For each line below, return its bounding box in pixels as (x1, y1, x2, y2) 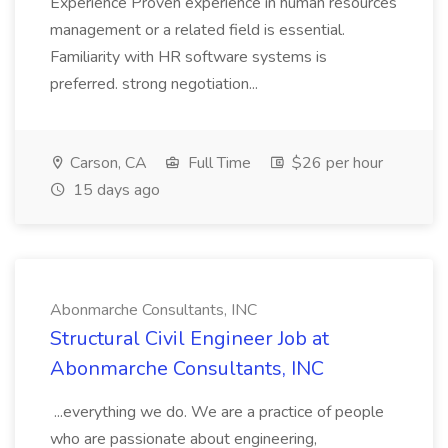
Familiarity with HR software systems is (50, 46, 327, 68)
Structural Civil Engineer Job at (50, 325, 329, 352)
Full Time (184, 152, 251, 174)
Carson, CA (66, 152, 147, 174)
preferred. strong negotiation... (50, 73, 262, 95)
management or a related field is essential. (50, 19, 345, 41)
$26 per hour (288, 152, 383, 174)
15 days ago (69, 179, 160, 201)
